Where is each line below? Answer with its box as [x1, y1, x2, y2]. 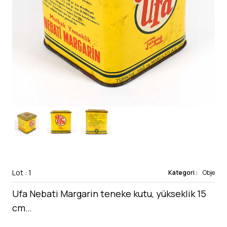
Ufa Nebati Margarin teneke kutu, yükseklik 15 [12, 187, 206, 200]
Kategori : [168, 168, 199, 177]
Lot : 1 [12, 168, 31, 177]
